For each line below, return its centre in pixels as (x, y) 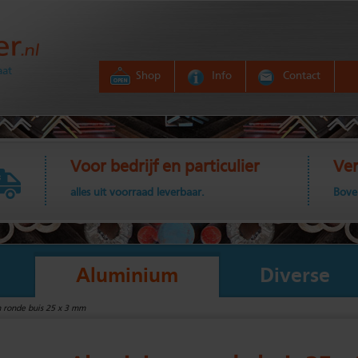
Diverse (295, 276)
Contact (302, 76)
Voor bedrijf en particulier (165, 167)
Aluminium (127, 276)
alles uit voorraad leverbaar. (137, 193)
